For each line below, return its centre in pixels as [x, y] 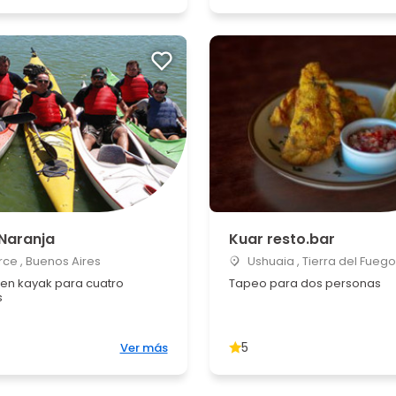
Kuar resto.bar [282, 239]
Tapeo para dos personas [305, 283]
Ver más [144, 348]
